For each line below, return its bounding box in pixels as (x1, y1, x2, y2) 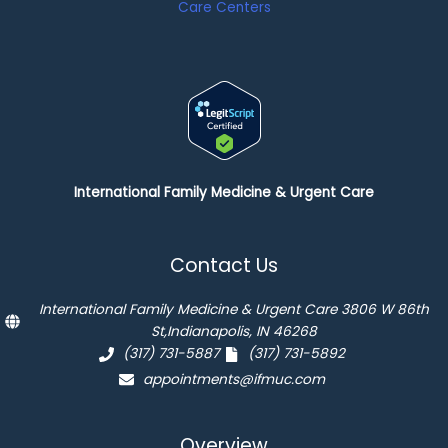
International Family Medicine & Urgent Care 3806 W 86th (38, 300, 429, 320)
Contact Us (170, 252, 278, 280)
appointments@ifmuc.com (142, 369, 325, 389)
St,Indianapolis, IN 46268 (150, 322, 317, 342)
